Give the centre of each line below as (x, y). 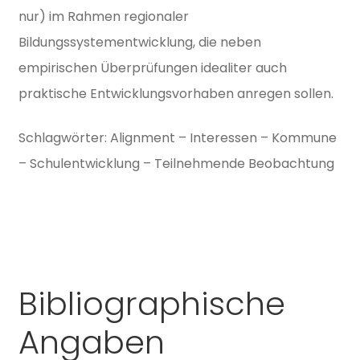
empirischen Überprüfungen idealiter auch (152, 68)
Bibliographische (151, 304)
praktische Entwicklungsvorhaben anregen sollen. (176, 94)
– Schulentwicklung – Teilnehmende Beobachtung (176, 163)
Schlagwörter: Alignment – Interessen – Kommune (177, 137)
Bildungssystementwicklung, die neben (139, 43)
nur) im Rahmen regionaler (103, 17)
